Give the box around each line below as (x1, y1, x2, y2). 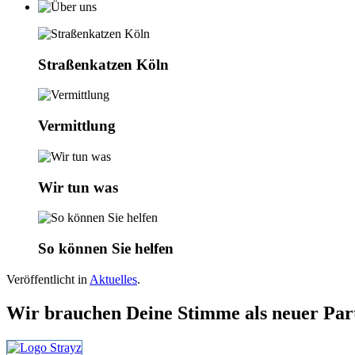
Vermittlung (38, 117, 116, 135)
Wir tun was (38, 178, 118, 196)
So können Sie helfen (38, 240, 174, 258)
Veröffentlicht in (6, 272, 90, 286)
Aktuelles (90, 272, 137, 286)
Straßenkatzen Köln (38, 55, 169, 73)
